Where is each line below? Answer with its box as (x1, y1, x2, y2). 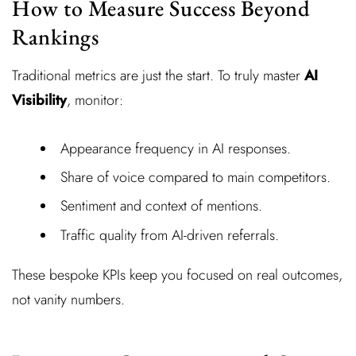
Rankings (12, 21, 99, 51)
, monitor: (67, 89, 123, 110)
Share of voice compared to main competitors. (60, 166, 331, 188)
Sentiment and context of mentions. (60, 195, 262, 217)
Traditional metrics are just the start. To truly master (12, 64, 304, 86)
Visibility (12, 89, 67, 110)
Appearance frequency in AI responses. (60, 137, 291, 159)
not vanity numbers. (12, 289, 125, 311)
